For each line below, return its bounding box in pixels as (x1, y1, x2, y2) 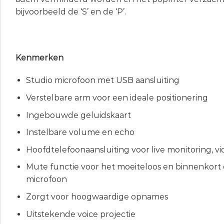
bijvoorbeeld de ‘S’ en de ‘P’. (15, 7, 126, 17)
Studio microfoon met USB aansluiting (25, 75, 179, 85)
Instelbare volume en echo (25, 127, 134, 137)
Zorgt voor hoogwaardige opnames (25, 192, 168, 201)
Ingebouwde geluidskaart (25, 110, 131, 120)
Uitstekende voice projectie (25, 209, 135, 219)
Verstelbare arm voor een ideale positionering (25, 93, 208, 103)
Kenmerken (15, 52, 63, 62)
